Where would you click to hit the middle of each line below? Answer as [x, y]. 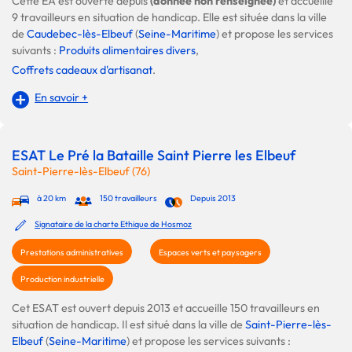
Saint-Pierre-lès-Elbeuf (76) [81, 171]
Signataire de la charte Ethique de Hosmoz [114, 224]
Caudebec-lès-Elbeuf [80, 34]
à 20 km [52, 198]
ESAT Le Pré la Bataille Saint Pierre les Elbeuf [154, 155]
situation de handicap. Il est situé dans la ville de [128, 324]
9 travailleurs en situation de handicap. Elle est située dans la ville [169, 18]
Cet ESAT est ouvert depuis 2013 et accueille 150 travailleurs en [166, 308]
